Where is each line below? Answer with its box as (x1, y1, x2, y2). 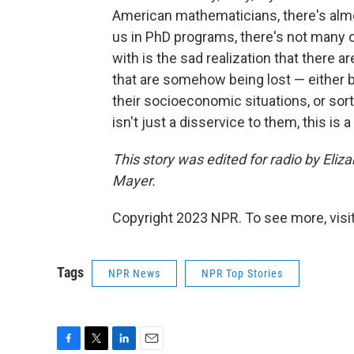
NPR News (108, 267, 160, 280)
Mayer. (112, 172, 156, 189)
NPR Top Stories (201, 267, 283, 280)
